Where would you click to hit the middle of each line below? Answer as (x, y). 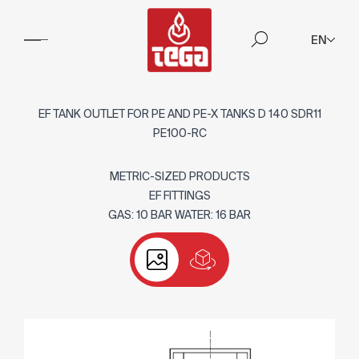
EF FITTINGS (179, 196)
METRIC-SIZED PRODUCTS (179, 176)
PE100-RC (179, 133)
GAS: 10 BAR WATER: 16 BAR (179, 215)
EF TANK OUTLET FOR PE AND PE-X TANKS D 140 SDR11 (179, 114)
